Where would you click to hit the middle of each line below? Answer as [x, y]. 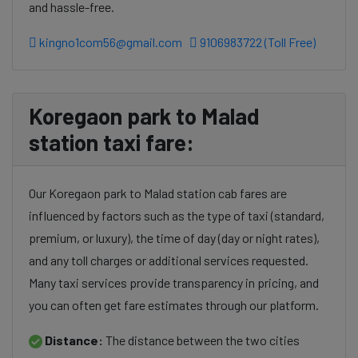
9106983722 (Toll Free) [257, 42]
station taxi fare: [111, 142]
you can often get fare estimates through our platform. [174, 305]
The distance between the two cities [201, 340]
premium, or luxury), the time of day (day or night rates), [174, 238]
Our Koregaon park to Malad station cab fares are [158, 193]
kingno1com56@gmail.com [111, 42]
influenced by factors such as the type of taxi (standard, [177, 215]
